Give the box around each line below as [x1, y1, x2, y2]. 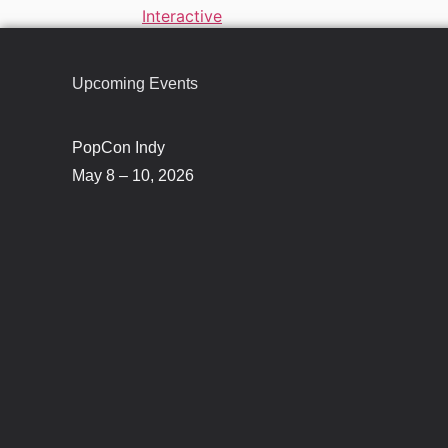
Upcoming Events [72, 75, 198, 92]
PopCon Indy [72, 139, 165, 156]
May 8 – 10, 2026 [72, 167, 194, 184]
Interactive [142, 6, 222, 26]
